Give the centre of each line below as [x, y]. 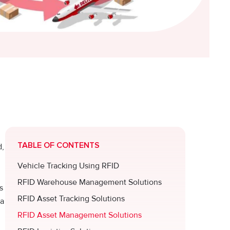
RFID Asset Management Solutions [80, 215]
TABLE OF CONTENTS [59, 145]
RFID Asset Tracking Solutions [71, 198]
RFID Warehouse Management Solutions [90, 182]
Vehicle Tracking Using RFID [68, 166]
